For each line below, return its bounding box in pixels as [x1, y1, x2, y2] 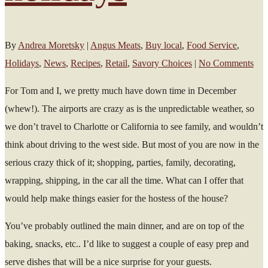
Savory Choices [132, 57, 192, 68]
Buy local [145, 39, 182, 50]
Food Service [187, 39, 237, 50]
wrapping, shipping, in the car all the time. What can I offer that [5, 175, 243, 185]
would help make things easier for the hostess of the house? [5, 193, 228, 203]
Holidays [5, 57, 39, 68]
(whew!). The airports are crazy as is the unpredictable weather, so [5, 103, 254, 114]
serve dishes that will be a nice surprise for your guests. [5, 256, 214, 267]
